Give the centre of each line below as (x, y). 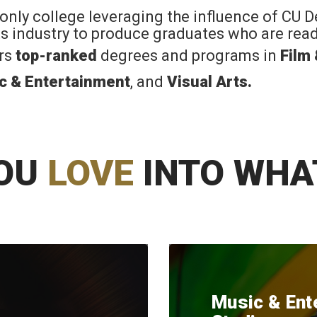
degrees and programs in (189, 56)
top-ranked (56, 56)
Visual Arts (207, 82)
